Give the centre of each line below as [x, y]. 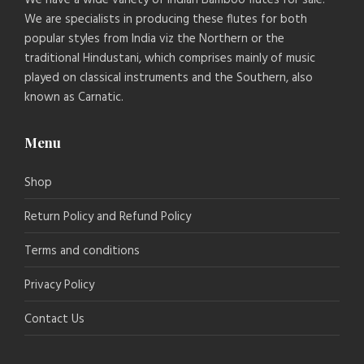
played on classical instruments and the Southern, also [169, 78]
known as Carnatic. [74, 97]
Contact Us [54, 319]
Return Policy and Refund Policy [108, 217]
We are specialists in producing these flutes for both [166, 19]
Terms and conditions [82, 251]
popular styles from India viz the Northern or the [154, 39]
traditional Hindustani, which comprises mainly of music [170, 58]
